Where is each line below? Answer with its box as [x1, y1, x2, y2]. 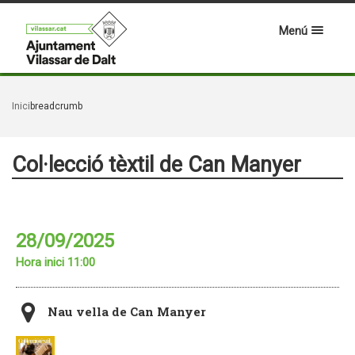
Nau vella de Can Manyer [48, 303, 206, 319]
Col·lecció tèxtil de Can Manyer [12, 152, 301, 177]
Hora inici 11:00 [16, 255, 95, 269]
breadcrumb [30, 101, 82, 112]
